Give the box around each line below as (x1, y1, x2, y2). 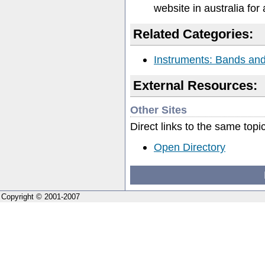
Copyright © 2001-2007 (1, 192, 80, 201)
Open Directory (154, 140, 225, 153)
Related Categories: (133, 26, 253, 41)
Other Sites (130, 103, 187, 116)
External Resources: (133, 77, 257, 93)
